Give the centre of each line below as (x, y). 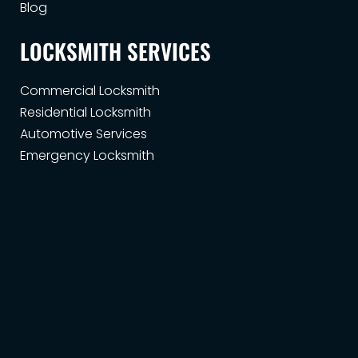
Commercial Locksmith (90, 91)
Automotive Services (84, 134)
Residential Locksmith (86, 113)
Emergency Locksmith (87, 156)
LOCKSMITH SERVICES (115, 52)
